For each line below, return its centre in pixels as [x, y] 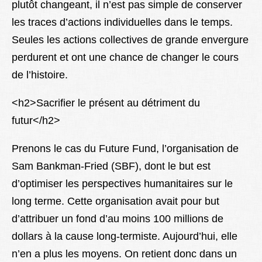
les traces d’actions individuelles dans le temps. [122, 23]
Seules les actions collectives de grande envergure [130, 40]
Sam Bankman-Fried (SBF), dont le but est [111, 166]
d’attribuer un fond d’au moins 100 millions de [118, 219]
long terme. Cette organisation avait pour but [116, 201]
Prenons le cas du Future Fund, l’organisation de [125, 149]
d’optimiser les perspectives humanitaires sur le [122, 184]
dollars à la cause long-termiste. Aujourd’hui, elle [125, 237]
